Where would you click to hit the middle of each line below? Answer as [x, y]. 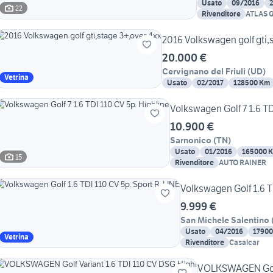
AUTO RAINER [243, 163]
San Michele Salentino [225, 220]
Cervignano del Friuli [204, 72]
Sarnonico [191, 140]
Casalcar [244, 243]
